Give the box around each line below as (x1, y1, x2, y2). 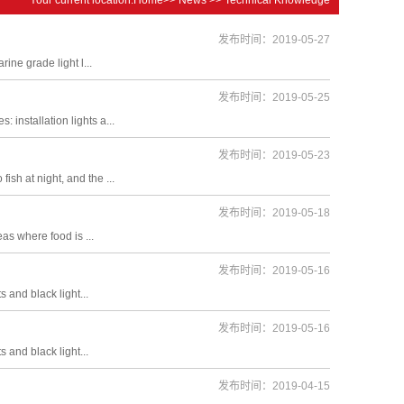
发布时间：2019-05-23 (218, 148, 330, 161)
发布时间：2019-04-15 (218, 379, 330, 392)
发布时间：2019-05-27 (218, 32, 330, 46)
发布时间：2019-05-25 (218, 90, 330, 104)
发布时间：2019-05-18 (218, 206, 330, 219)
